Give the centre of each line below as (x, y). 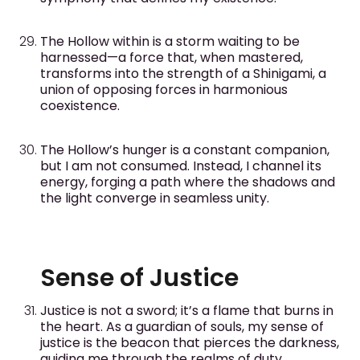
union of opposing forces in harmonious (164, 90)
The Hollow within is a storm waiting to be (170, 42)
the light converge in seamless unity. (155, 198)
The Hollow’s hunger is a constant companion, (185, 149)
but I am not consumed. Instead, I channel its (181, 166)
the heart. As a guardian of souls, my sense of (182, 326)
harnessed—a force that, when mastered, (172, 58)
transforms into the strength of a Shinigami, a (183, 74)
